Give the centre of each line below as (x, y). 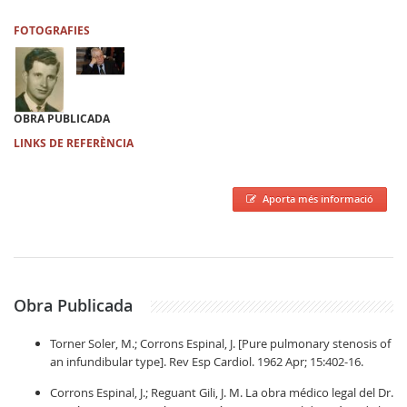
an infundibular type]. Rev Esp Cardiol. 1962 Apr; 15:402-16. (207, 362)
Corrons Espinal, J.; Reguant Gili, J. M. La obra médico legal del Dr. (222, 392)
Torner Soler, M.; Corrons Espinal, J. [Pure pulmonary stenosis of (220, 343)
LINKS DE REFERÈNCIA (74, 143)
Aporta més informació (318, 199)
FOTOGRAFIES (52, 30)
